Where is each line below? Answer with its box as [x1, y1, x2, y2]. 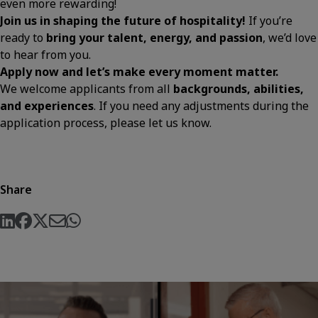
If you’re [246, 13, 292, 28]
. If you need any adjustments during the [94, 98, 309, 114]
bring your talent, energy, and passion [46, 30, 263, 45]
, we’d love [263, 30, 317, 45]
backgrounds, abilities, [173, 81, 304, 97]
